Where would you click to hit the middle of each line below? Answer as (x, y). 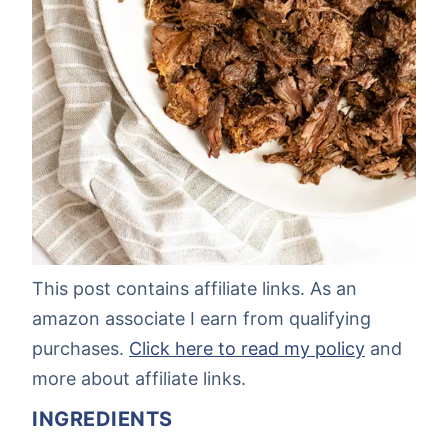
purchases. (80, 349)
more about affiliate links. (139, 379)
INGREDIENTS (102, 419)
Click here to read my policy (247, 349)
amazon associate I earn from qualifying (201, 319)
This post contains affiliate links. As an (194, 289)
